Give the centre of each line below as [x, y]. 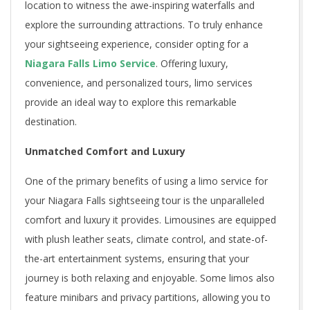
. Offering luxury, [192, 63]
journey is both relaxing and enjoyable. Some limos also [150, 277]
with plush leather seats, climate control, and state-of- [146, 239]
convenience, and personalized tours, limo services [139, 82]
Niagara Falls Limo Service [90, 63]
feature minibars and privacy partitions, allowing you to [148, 297]
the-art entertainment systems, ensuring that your [137, 258]
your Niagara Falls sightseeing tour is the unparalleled [145, 200]
